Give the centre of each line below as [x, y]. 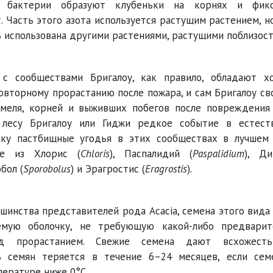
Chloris [95, 154]
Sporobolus [47, 169]
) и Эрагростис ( [108, 169]
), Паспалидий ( [151, 154]
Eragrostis [166, 169]
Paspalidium [218, 154]
